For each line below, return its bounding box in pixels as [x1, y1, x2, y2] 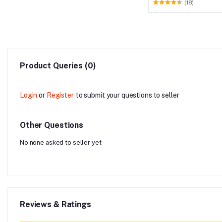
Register [46, 91, 74, 99]
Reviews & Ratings [20, 199, 91, 209]
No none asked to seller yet [20, 138, 102, 146]
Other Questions [20, 120, 84, 130]
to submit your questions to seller [75, 91, 179, 99]
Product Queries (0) [20, 60, 96, 70]
